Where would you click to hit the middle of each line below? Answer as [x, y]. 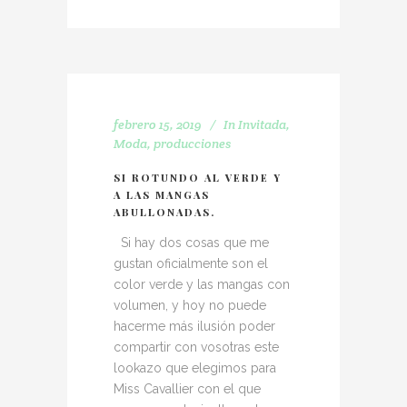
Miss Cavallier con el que [187, 389]
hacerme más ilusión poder [194, 326]
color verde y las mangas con [202, 284]
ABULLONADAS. [164, 212]
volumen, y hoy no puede [190, 305]
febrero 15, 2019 [158, 124]
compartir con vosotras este [196, 347]
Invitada [262, 124]
